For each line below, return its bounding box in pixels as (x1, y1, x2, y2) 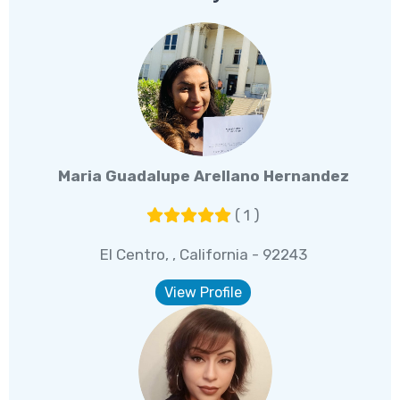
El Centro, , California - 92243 (99, 246, 307, 264)
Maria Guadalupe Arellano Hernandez (57, 167, 349, 186)
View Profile (164, 284, 242, 302)
